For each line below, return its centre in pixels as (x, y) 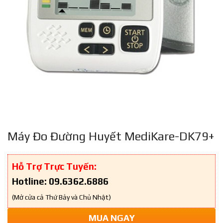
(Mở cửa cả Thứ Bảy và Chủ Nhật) (61, 197)
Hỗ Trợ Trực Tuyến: (54, 167)
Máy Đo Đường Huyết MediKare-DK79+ (111, 136)
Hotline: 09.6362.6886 (60, 181)
